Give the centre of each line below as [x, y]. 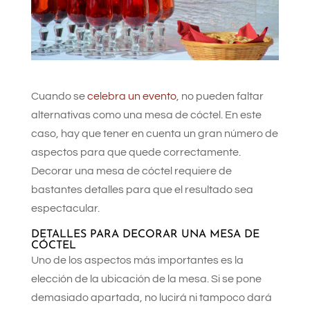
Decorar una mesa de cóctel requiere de [131, 171]
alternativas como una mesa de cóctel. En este [146, 115]
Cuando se [59, 96]
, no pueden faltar [220, 96]
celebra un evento [131, 96]
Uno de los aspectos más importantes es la [137, 260]
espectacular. [65, 208]
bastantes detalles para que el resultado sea [142, 190]
